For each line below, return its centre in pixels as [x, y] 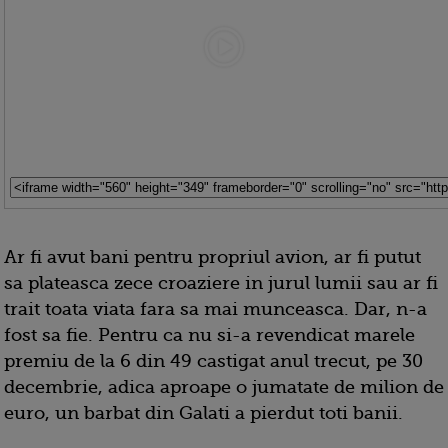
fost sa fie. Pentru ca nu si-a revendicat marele [209, 334]
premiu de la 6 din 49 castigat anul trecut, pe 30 [213, 360]
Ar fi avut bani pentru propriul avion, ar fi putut [212, 256]
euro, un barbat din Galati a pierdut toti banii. [203, 412]
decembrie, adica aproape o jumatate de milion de [224, 386]
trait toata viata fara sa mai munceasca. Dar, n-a [215, 308]
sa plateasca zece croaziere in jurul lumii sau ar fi [221, 282]
